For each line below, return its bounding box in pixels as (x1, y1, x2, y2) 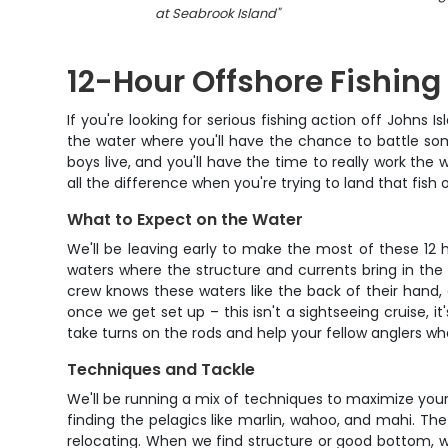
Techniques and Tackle (67, 358, 256, 381)
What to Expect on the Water (67, 208, 304, 231)
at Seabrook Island (154, 4, 276, 23)
